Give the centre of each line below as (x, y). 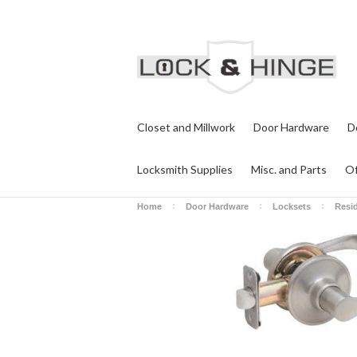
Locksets (292, 206)
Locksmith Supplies (185, 169)
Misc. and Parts (289, 169)
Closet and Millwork (186, 127)
